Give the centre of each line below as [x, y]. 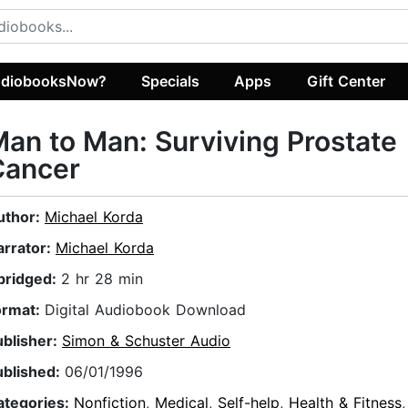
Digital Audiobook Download [145, 310]
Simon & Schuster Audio [146, 341]
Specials [171, 81]
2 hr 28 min [102, 279]
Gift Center [346, 81]
